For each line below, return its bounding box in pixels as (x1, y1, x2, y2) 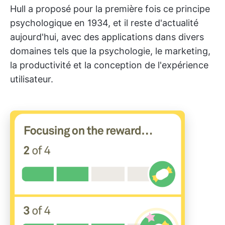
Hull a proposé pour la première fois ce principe (10, 4, 210, 14)
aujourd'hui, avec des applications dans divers (10, 32, 204, 42)
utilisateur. (10, 74, 53, 84)
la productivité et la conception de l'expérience (10, 60, 208, 70)
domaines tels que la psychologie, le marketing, (10, 46, 210, 56)
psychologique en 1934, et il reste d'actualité (10, 18, 198, 28)
